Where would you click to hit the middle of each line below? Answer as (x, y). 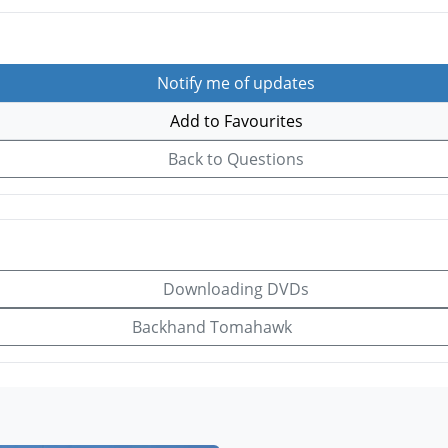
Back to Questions (234, 158)
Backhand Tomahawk (214, 327)
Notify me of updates (234, 82)
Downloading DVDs (234, 289)
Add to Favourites (234, 120)
